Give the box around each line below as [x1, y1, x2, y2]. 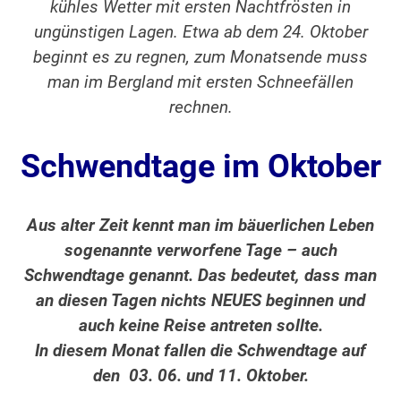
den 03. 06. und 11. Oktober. [92, 366, 309, 387]
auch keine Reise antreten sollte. [78, 316, 323, 337]
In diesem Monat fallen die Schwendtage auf [35, 341, 366, 362]
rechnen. [168, 98, 233, 118]
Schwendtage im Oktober [20, 148, 381, 186]
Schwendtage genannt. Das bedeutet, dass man [24, 266, 377, 286]
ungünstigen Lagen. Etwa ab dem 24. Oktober [33, 22, 368, 43]
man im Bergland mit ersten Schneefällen [47, 73, 354, 93]
